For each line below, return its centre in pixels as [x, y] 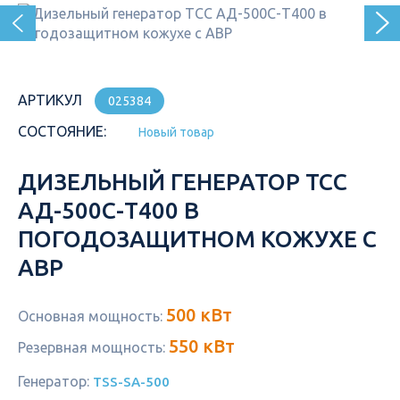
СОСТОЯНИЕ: [62, 131]
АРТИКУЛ [50, 100]
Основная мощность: [92, 316]
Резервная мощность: [93, 347]
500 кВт [199, 315]
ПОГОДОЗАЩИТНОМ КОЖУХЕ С [197, 239]
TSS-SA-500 [131, 382]
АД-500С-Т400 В [108, 210]
